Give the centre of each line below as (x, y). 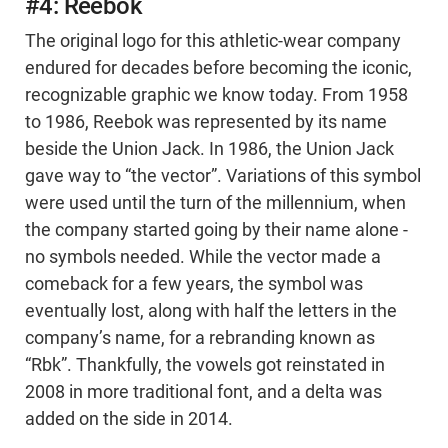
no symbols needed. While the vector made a (203, 257)
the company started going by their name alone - (216, 230)
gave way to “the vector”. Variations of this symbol (223, 176)
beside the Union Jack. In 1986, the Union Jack (209, 149)
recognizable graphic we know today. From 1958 (216, 95)
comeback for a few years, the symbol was (194, 284)
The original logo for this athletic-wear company (213, 41)
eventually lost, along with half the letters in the (211, 311)
